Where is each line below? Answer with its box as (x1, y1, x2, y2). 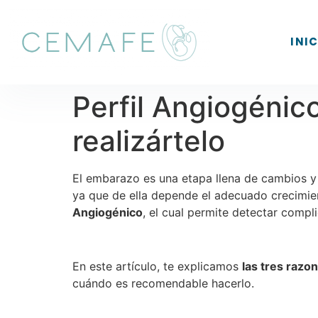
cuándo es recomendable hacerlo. (72, 276, 254, 291)
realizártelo (72, 123, 225, 158)
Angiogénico (72, 204, 143, 219)
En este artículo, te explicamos (72, 259, 242, 274)
